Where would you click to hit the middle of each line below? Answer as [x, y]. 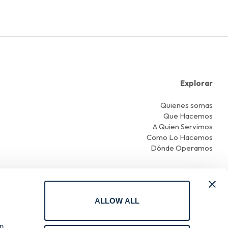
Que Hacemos [188, 116]
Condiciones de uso [82, 219]
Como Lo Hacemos [179, 137]
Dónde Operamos [181, 148]
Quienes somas [186, 105]
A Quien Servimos [182, 126]
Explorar [196, 83]
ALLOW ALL [117, 201]
